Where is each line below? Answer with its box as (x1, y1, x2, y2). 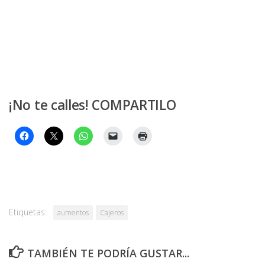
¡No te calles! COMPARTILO (9, 96, 176, 114)
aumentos (57, 208, 89, 218)
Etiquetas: (9, 206, 47, 218)
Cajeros (100, 208, 124, 218)
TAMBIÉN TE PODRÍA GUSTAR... (27, 246, 189, 261)
